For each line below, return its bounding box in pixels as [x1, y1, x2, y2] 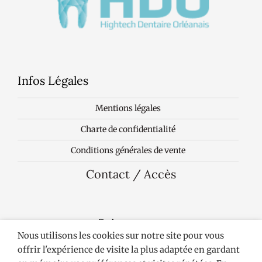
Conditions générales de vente [71, 144, 185, 156]
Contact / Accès [86, 166, 176, 181]
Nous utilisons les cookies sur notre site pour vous [18, 230, 224, 241]
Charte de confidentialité [81, 123, 175, 135]
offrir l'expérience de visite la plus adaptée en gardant [18, 244, 240, 255]
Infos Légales [18, 73, 88, 88]
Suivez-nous [97, 215, 165, 230]
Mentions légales [95, 102, 161, 113]
